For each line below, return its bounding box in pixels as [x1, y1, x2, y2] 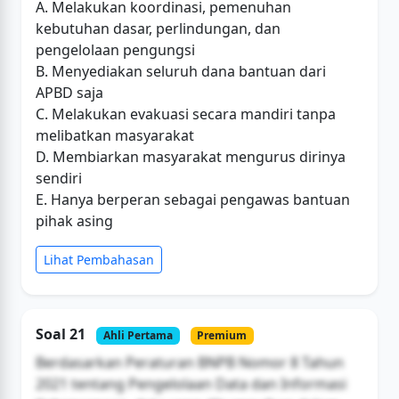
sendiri [36, 167, 82, 188]
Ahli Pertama [102, 327, 173, 343]
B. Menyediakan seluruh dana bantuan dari [36, 61, 326, 81]
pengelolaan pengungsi [36, 39, 195, 60]
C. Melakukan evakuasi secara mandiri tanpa [36, 103, 336, 124]
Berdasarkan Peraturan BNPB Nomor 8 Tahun [36, 352, 344, 372]
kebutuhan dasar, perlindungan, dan [36, 18, 281, 38]
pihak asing [36, 210, 113, 231]
